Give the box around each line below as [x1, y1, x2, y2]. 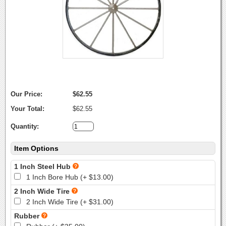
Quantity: [11, 123, 39, 130]
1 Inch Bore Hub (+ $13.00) [26, 173, 114, 181]
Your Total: [11, 105, 44, 112]
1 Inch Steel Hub [14, 162, 73, 171]
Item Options [14, 144, 59, 152]
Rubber [14, 212, 41, 220]
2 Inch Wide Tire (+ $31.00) [26, 198, 114, 206]
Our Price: [11, 90, 42, 98]
